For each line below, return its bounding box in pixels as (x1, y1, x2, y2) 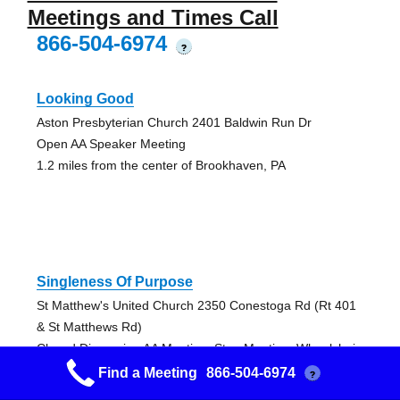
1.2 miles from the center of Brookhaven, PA (36, 158, 286, 173)
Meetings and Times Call (27, 5, 279, 30)
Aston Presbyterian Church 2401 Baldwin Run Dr (36, 115, 312, 130)
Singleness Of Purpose (36, 274, 193, 290)
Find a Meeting (97, 365, 197, 380)
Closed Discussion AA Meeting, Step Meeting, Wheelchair (36, 341, 360, 356)
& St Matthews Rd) (36, 320, 142, 335)
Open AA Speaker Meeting (36, 137, 186, 152)
